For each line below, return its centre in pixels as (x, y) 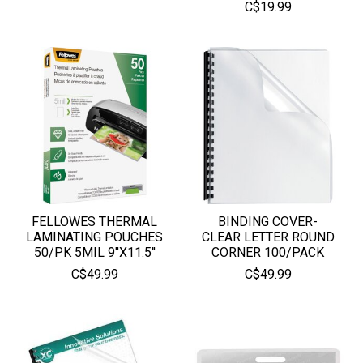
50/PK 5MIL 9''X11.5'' (94, 252)
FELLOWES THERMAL (95, 221)
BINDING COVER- (268, 221)
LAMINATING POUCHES (95, 237)
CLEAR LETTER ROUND (268, 237)
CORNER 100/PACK (268, 252)
